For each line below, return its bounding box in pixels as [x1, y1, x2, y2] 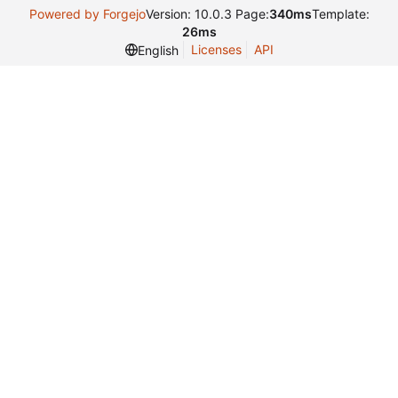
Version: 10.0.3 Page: [145, 6, 269, 21]
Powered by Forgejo [28, 6, 146, 21]
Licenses [190, 42, 242, 57]
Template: [311, 6, 370, 21]
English [137, 42, 179, 58]
